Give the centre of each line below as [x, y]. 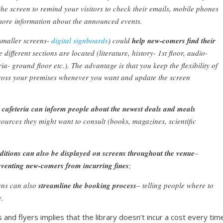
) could [120, 40]
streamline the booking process [87, 185]
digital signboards [80, 40]
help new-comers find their [174, 40]
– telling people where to [175, 185]
